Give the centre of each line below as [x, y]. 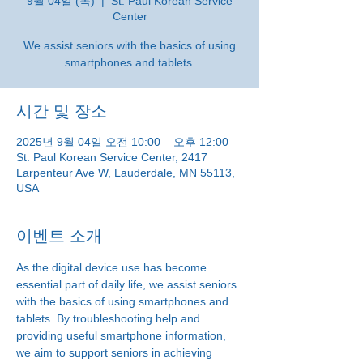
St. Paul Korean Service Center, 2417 [112, 157]
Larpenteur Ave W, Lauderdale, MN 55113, [126, 173]
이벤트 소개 [59, 236]
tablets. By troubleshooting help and [110, 318]
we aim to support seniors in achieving [116, 352]
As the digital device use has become [113, 267]
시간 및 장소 [62, 111]
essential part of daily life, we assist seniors [128, 284]
